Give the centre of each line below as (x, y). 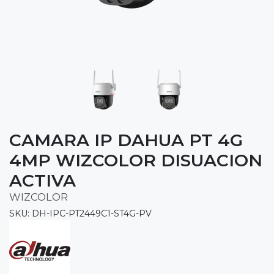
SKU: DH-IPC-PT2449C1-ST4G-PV (80, 213)
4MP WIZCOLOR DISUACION (136, 160)
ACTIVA (43, 180)
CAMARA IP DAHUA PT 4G (126, 140)
